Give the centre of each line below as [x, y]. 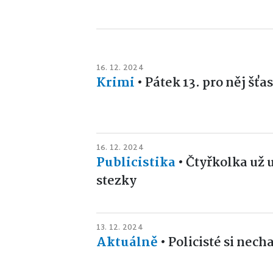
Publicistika [136, 163]
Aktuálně [127, 243]
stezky [116, 181]
